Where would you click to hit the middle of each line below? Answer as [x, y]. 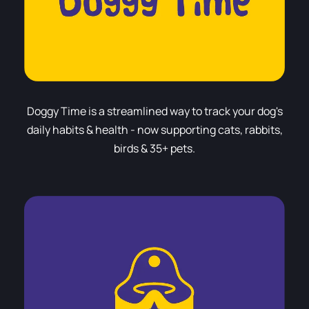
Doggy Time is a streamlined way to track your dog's [154, 111]
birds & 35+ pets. [154, 149]
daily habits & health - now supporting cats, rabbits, [154, 130]
